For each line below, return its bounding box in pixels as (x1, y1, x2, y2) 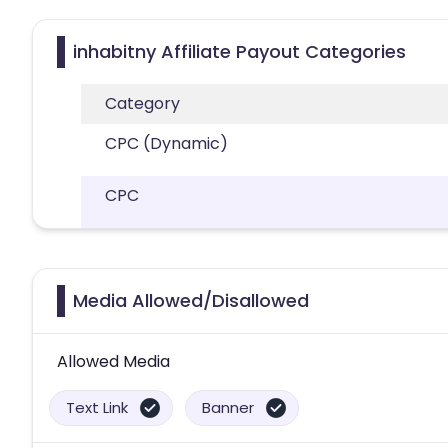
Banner (202, 396, 254, 418)
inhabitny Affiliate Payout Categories (73, 38, 406, 64)
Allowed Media (57, 349, 170, 373)
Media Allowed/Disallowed (73, 287, 309, 313)
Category (105, 91, 180, 115)
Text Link (66, 396, 128, 418)
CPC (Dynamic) (105, 131, 228, 155)
